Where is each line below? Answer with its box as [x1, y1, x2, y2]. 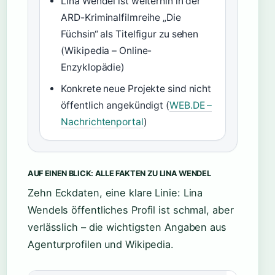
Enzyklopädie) [61, 61, 125, 73]
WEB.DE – [169, 99, 212, 111]
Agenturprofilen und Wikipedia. [28, 238, 174, 250]
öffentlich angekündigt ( [61, 99, 169, 111]
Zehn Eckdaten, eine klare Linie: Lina [28, 187, 203, 199]
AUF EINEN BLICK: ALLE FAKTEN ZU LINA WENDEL [28, 169, 211, 178]
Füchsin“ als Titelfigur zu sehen [61, 28, 199, 40]
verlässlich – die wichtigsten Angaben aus [28, 221, 227, 233]
